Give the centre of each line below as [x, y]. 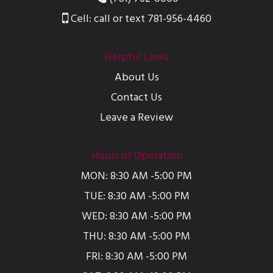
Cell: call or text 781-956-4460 [140, 19]
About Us [136, 77]
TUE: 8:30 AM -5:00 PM [136, 196]
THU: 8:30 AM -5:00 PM [136, 236]
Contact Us [136, 97]
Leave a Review [136, 118]
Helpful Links [136, 57]
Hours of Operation [136, 156]
